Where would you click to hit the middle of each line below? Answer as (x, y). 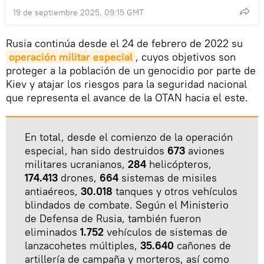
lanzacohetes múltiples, (82, 245)
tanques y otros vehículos (176, 191)
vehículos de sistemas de (167, 232)
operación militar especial (71, 57)
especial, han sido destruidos (96, 150)
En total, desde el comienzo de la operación (129, 137)
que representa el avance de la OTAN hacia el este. (127, 97)
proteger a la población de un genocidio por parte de (131, 70)
